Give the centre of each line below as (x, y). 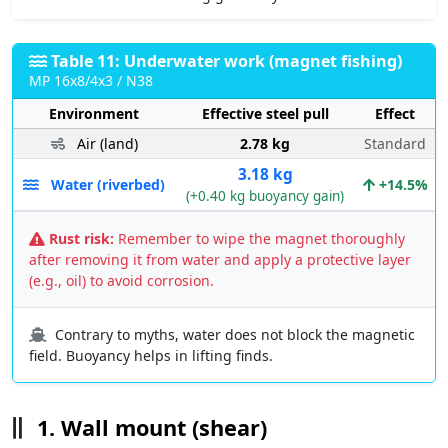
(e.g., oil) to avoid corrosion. (121, 280)
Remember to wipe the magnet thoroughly (259, 238)
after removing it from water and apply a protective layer (220, 259)
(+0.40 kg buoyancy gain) (265, 195)
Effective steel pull (265, 113)
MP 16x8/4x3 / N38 (91, 80)
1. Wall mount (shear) (149, 427)
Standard (395, 143)
